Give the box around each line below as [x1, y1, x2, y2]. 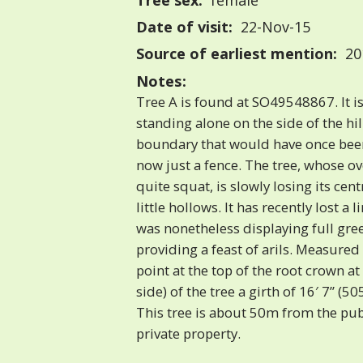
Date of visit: [136, 17, 233, 37]
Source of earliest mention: [136, 44, 337, 64]
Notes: [136, 70, 186, 92]
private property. [136, 324, 241, 344]
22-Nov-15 [236, 17, 310, 37]
